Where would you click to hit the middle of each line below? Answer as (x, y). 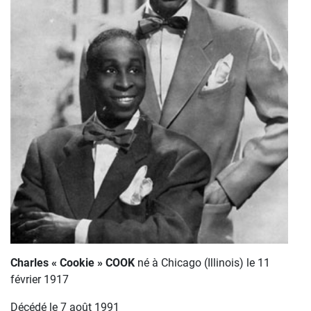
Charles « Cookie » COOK (73, 262)
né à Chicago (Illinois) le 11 (202, 262)
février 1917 (40, 279)
